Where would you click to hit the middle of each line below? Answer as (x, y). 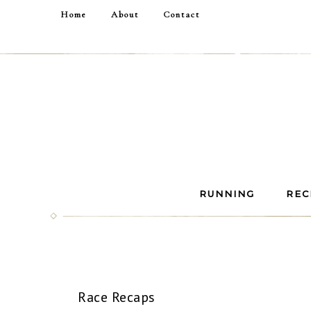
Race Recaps (117, 297)
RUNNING (227, 194)
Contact (182, 15)
